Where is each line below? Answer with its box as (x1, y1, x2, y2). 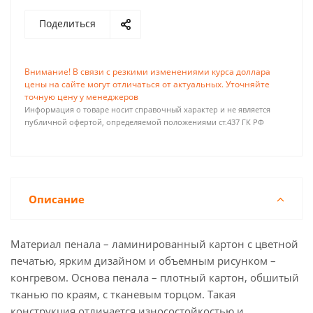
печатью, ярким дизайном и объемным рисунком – (10, 254, 276, 268)
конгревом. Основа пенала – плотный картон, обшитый (10, 270, 299, 284)
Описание (29, 192, 85, 206)
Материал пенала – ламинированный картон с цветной (10, 237, 298, 251)
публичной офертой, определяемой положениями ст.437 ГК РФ (24, 117, 264, 127)
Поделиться (39, 17, 96, 30)
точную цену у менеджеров (24, 91, 138, 103)
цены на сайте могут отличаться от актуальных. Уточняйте (24, 78, 270, 90)
